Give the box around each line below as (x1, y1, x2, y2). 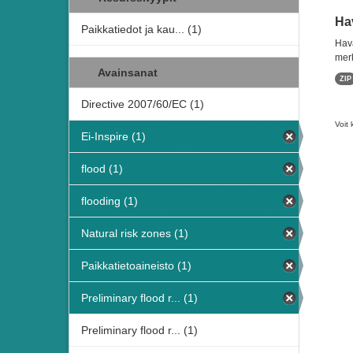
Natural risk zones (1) (81, 227, 188, 240)
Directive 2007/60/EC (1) (81, 98, 204, 110)
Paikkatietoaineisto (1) (81, 259, 191, 272)
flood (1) (81, 162, 123, 175)
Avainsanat (95, 66, 158, 79)
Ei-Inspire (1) (81, 130, 146, 143)
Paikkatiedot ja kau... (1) (81, 23, 202, 35)
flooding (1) (81, 195, 138, 207)
